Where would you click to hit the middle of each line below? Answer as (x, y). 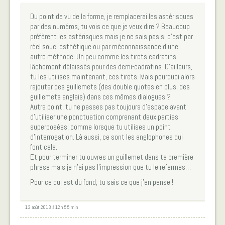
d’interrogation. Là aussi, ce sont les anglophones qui (106, 137)
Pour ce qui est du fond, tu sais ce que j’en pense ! (102, 182)
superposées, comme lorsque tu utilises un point (100, 127)
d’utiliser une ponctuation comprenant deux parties (104, 117)
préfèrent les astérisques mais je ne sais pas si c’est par (111, 36)
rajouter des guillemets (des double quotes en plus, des (110, 86)
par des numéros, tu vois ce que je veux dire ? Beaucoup (110, 26)
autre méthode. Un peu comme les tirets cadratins (103, 56)
